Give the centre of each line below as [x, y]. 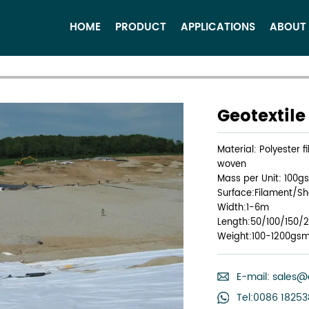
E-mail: [254, 277]
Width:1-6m [243, 207]
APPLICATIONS [218, 28]
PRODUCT [141, 28]
